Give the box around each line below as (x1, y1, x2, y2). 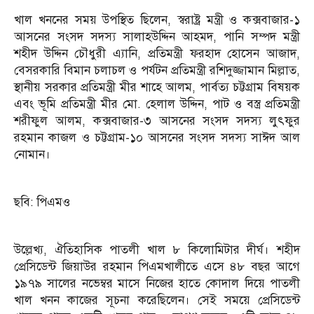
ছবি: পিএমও (14, 195, 70, 210)
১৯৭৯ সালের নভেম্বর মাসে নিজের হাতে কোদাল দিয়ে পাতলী (14, 276, 300, 292)
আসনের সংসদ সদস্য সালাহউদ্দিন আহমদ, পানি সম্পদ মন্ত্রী (14, 29, 300, 45)
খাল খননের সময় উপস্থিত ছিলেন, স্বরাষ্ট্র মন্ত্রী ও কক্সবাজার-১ (14, 13, 300, 28)
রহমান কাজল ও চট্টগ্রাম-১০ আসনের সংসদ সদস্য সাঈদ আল (14, 130, 300, 146)
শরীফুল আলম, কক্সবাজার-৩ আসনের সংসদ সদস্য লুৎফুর (14, 114, 300, 129)
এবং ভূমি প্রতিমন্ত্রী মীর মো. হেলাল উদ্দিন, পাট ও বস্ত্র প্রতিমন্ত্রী (14, 97, 300, 112)
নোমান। (14, 147, 50, 163)
